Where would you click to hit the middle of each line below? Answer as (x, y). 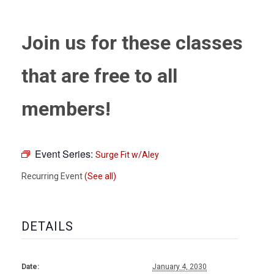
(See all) (100, 176)
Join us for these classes (132, 43)
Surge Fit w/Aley (127, 155)
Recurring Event (53, 176)
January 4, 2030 (180, 267)
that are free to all (99, 76)
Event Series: (65, 154)
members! (66, 109)
